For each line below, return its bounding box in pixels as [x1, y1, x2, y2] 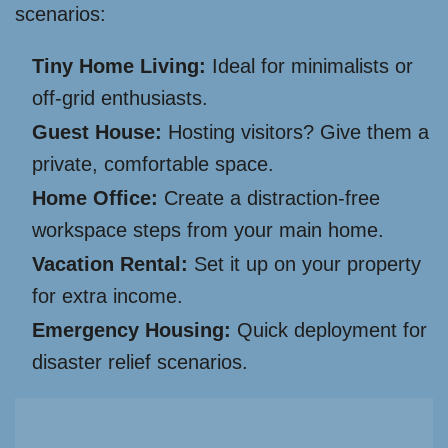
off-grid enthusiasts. [32, 87, 208, 110]
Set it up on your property [188, 253, 421, 276]
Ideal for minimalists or [206, 55, 413, 78]
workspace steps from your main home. [32, 219, 384, 242]
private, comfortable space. [32, 153, 274, 176]
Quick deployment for [231, 319, 427, 342]
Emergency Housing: [32, 319, 231, 342]
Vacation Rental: [32, 253, 188, 276]
